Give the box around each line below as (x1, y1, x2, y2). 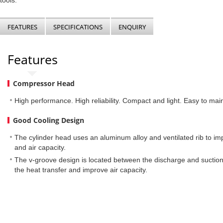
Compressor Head (13, 79, 75, 88)
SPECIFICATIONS (53, 22, 103, 31)
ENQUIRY (118, 22, 146, 31)
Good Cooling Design (13, 115, 84, 125)
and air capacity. (14, 143, 66, 151)
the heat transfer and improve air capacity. (14, 166, 148, 174)
